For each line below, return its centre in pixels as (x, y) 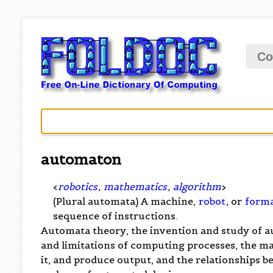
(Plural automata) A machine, (126, 201)
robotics (78, 186)
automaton (81, 159)
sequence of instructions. (116, 215)
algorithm (197, 186)
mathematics (136, 186)
